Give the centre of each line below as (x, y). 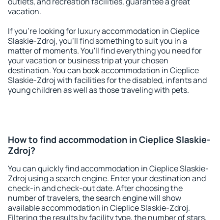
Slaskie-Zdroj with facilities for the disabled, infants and (107, 80)
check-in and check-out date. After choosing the (95, 188)
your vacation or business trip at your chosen (88, 60)
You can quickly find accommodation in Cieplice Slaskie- (108, 168)
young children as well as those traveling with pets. (98, 90)
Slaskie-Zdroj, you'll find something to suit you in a (97, 41)
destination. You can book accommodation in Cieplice (103, 70)
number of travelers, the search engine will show (95, 198)
